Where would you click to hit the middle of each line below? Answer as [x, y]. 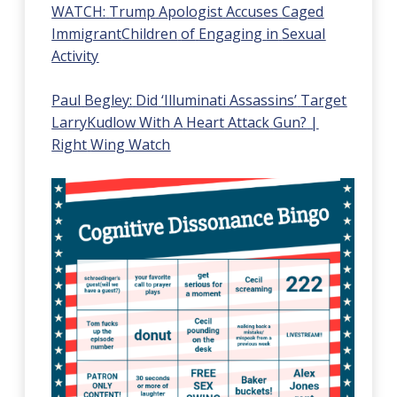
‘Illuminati [194, 100]
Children [150, 34]
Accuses [253, 12]
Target [324, 100]
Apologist [191, 12]
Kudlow [112, 122]
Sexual [304, 34]
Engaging [231, 34]
